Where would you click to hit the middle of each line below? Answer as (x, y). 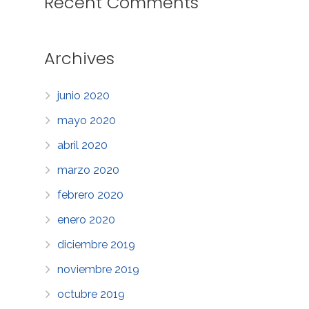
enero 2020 (87, 219)
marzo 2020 (89, 170)
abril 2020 (83, 145)
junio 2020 (84, 95)
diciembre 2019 (97, 244)
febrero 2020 (91, 195)
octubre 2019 (91, 294)
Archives (79, 58)
